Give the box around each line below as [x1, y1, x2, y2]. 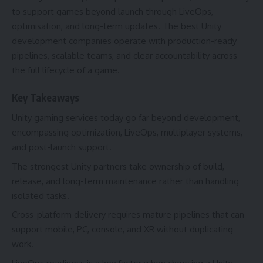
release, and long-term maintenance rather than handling [12, 175, 239, 187]
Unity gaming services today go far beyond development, [12, 112, 240, 124]
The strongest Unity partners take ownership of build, [12, 160, 224, 172]
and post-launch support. [12, 141, 112, 153]
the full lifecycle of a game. [12, 65, 120, 76]
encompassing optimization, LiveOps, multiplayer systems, [12, 127, 242, 139]
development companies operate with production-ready [12, 35, 237, 47]
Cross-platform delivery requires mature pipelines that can [12, 209, 244, 221]
